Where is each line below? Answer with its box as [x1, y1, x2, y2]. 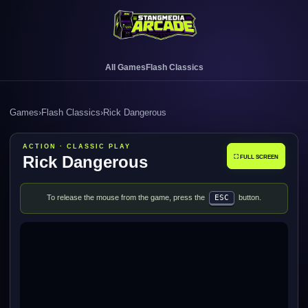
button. [236, 193, 261, 201]
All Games [104, 63, 146, 72]
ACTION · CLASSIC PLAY [23, 143, 131, 150]
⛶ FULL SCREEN [234, 153, 278, 160]
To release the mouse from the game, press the [47, 193, 207, 201]
